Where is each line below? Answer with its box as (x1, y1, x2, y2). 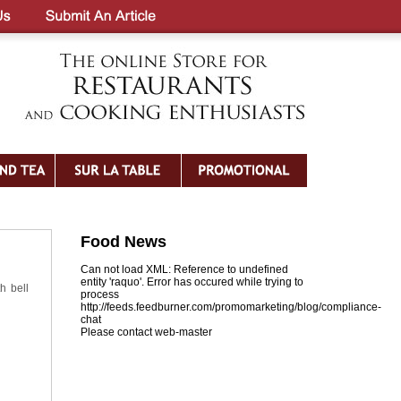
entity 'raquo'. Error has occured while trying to (81, 276, 303, 288)
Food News (81, 233, 166, 251)
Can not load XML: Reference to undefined (81, 263, 288, 276)
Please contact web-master (81, 326, 212, 338)
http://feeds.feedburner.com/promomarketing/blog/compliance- (81, 301, 381, 313)
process (81, 288, 119, 301)
